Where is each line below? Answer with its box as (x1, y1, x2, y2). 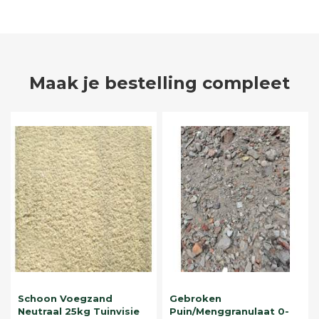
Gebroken (169, 292, 221, 304)
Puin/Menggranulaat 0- (169, 305, 289, 317)
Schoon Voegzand (18, 292, 113, 304)
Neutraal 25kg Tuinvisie (18, 305, 140, 317)
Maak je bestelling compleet (29, 72, 290, 93)
